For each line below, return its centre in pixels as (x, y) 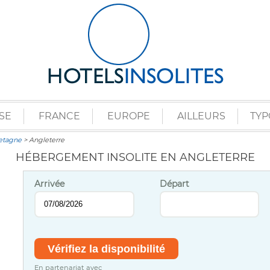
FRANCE (59, 116)
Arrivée (50, 184)
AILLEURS (201, 116)
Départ (174, 184)
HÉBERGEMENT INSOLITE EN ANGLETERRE (135, 157)
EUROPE (129, 116)
